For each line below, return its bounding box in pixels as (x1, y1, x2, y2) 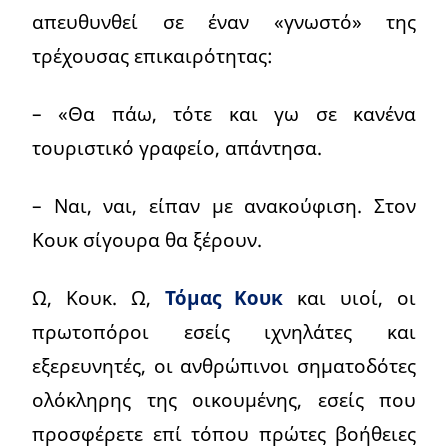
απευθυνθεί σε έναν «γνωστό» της (32, 8, 416, 36)
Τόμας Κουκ (164, 284, 284, 312)
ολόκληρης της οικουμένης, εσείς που (32, 386, 416, 414)
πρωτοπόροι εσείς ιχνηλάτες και (32, 318, 416, 346)
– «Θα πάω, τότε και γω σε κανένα (32, 100, 416, 128)
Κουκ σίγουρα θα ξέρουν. (32, 226, 262, 254)
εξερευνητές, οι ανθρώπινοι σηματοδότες (32, 352, 416, 380)
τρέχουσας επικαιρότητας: (32, 42, 273, 70)
